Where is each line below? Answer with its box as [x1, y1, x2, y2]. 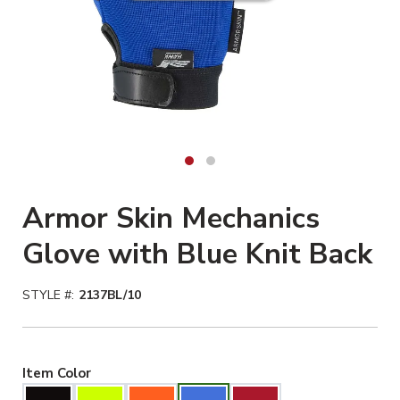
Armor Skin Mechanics [22, 198, 320, 237]
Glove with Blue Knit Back [22, 234, 372, 273]
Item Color [22, 363, 91, 382]
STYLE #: [22, 286, 74, 304]
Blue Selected [90, 362, 183, 381]
